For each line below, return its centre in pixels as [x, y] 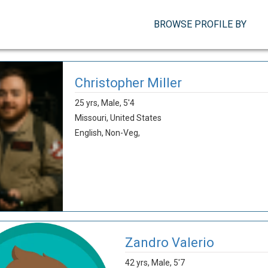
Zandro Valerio [170, 243]
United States [136, 118]
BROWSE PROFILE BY [200, 24]
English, [89, 133]
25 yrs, [88, 103]
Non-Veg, [123, 133]
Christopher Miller [129, 83]
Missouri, [93, 118]
